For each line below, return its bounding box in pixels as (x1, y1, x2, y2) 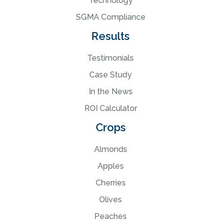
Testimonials (87, 53, 134, 63)
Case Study (89, 70, 132, 80)
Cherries (95, 178, 126, 188)
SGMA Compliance (75, 12, 146, 22)
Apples (97, 161, 124, 171)
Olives (99, 195, 122, 205)
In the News (88, 87, 133, 97)
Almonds (94, 145, 127, 154)
